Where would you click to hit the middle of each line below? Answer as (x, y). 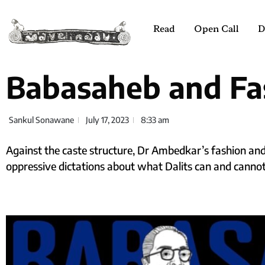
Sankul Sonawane (41, 120)
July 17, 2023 (107, 120)
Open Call (217, 28)
